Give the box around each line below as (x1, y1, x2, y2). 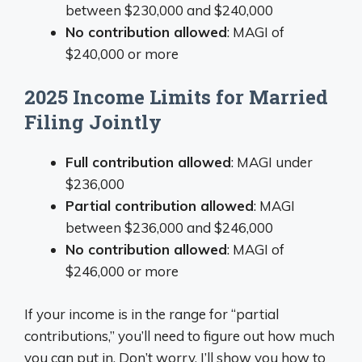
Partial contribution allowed (65, 197, 254, 214)
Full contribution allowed (65, 154, 231, 170)
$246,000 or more (65, 263, 179, 280)
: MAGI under (231, 154, 313, 170)
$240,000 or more (65, 44, 179, 62)
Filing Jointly (24, 109, 162, 135)
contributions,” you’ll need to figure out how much (24, 326, 335, 344)
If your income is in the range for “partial (24, 305, 279, 322)
